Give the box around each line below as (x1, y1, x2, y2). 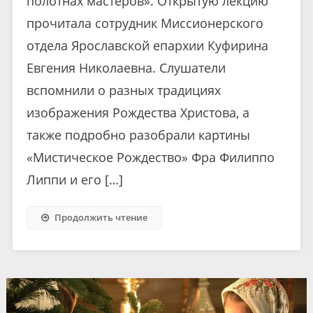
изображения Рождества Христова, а (26, 103, 249, 121)
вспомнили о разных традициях (26, 81, 221, 99)
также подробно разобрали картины (26, 126, 250, 143)
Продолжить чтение (54, 210, 147, 224)
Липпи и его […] (26, 170, 123, 188)
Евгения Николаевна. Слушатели (26, 59, 226, 76)
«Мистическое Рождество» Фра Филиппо (26, 148, 275, 166)
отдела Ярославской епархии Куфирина (26, 36, 268, 54)
